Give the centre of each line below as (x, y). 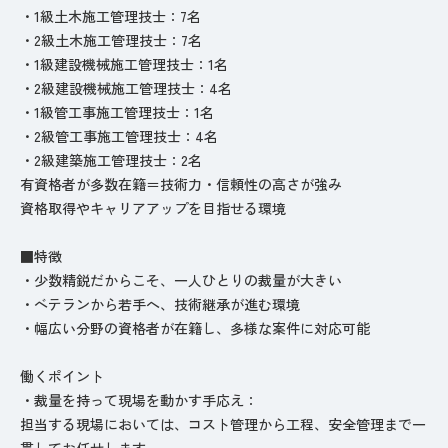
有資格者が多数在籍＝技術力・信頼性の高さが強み (181, 183)
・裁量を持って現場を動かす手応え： (139, 399)
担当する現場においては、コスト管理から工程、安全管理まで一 (223, 423)
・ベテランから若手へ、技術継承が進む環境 (160, 303)
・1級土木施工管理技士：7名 (110, 15)
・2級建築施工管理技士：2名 (111, 159)
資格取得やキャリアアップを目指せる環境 (153, 207)
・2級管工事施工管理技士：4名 (119, 135)
